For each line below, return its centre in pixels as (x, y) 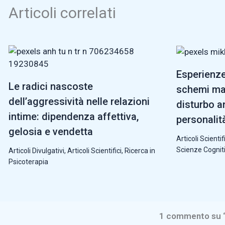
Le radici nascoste (51, 86)
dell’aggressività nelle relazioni (79, 101)
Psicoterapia (28, 161)
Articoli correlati (62, 13)
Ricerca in (140, 150)
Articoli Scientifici (94, 150)
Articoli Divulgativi (36, 150)
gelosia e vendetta (51, 131)
